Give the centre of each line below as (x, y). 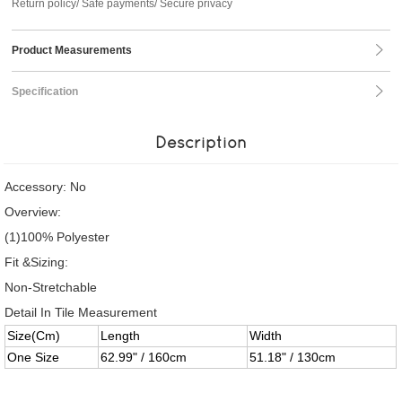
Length (121, 336)
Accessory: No (46, 187)
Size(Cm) (34, 336)
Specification (45, 92)
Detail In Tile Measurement (81, 312)
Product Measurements (72, 50)
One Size (34, 357)
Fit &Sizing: (37, 262)
